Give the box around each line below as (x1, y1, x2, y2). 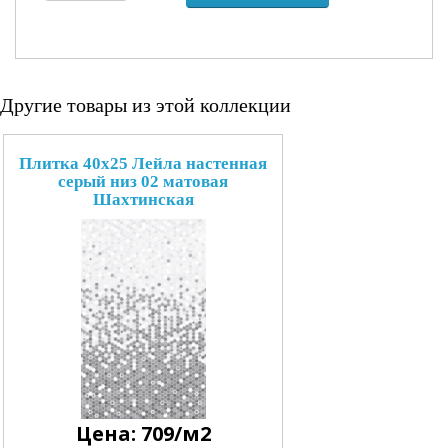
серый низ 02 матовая (58, 171, 228, 191)
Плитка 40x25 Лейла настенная (19, 153, 267, 173)
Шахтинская (92, 189, 194, 209)
